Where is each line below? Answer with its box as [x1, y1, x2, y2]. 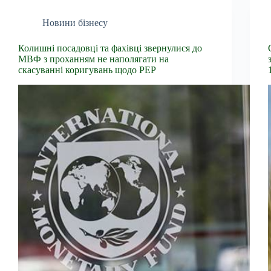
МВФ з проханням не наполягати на [18, 53, 169, 64]
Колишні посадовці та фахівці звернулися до [18, 42, 202, 53]
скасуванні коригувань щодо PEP [18, 64, 156, 75]
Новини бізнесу [42, 17, 108, 28]
